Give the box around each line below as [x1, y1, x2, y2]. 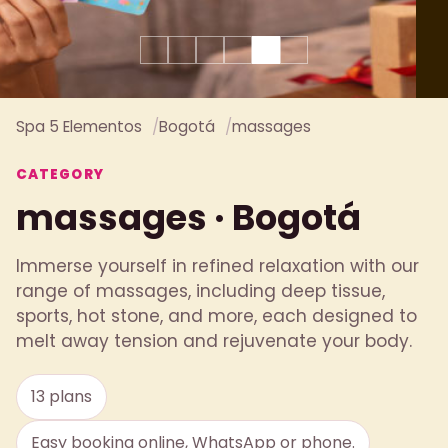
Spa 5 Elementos [16, 115, 142, 137]
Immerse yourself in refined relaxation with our [16, 253, 419, 278]
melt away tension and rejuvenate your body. [16, 328, 412, 353]
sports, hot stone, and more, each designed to [16, 303, 417, 328]
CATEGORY [16, 164, 104, 184]
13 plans [31, 384, 92, 408]
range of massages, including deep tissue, [16, 278, 385, 303]
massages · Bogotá [16, 192, 361, 242]
